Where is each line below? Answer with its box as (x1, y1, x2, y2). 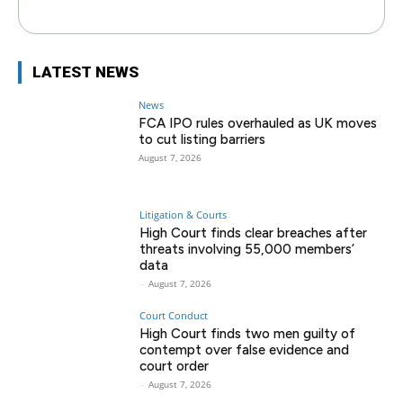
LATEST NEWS (32, 63, 139, 82)
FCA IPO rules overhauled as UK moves (139, 115, 378, 132)
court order (139, 357, 210, 374)
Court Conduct (139, 308, 209, 322)
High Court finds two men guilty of (139, 325, 356, 342)
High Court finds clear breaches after (139, 224, 368, 241)
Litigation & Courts (139, 207, 228, 221)
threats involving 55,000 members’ (139, 240, 355, 257)
